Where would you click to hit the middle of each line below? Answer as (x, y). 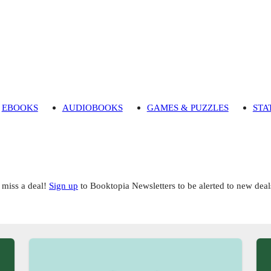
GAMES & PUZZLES (188, 108)
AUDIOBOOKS (92, 108)
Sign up (64, 185)
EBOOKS (20, 108)
